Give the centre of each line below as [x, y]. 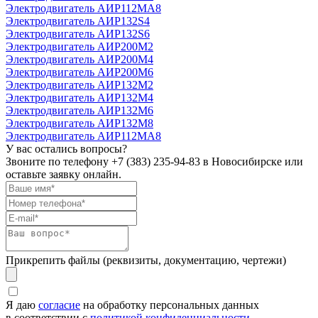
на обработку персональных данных [170, 305]
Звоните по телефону [59, 162]
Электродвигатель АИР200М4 [79, 60]
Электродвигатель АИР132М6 [79, 111]
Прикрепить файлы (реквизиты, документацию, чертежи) [146, 261]
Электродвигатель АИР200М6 [79, 72]
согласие [59, 305]
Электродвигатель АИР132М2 [79, 85]
